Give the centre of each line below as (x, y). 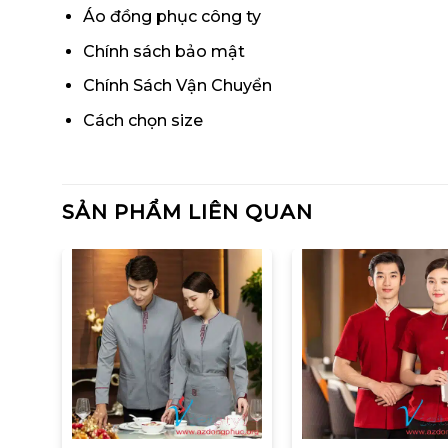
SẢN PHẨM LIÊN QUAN (187, 211)
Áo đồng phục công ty (171, 17)
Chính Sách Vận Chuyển (177, 86)
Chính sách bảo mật (163, 51)
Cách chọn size (142, 121)
